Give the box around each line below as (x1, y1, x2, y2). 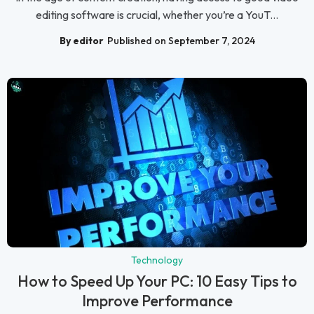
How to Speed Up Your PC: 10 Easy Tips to (17, 271, 297, 291)
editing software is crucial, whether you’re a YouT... (36, 7, 278, 22)
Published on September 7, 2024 (107, 34, 255, 48)
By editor (59, 34, 104, 48)
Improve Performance (81, 290, 233, 310)
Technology (131, 253, 183, 266)
